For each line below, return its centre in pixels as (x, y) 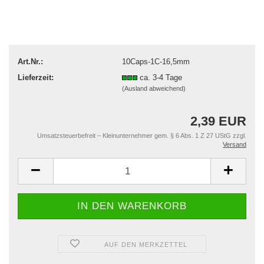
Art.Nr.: (30, 61)
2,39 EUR (218, 121)
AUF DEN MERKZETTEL (146, 245)
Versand (235, 144)
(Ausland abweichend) (154, 88)
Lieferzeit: (36, 77)
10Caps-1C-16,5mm (156, 61)
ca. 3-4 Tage (161, 77)
